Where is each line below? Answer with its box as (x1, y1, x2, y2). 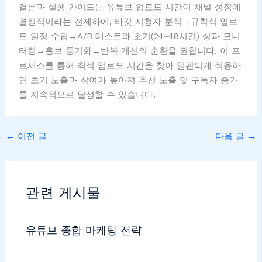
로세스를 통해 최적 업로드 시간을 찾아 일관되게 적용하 (18, 60, 241, 71)
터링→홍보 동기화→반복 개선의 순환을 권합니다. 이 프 (18, 46, 240, 57)
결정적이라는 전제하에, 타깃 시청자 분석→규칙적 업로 (18, 16, 237, 27)
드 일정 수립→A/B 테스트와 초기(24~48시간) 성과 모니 (18, 31, 240, 42)
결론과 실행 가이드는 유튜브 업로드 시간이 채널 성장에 (18, 2, 241, 13)
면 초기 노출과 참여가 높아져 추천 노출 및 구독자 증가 (18, 75, 238, 86)
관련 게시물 (26, 184, 101, 201)
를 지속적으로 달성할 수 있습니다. (18, 89, 156, 101)
